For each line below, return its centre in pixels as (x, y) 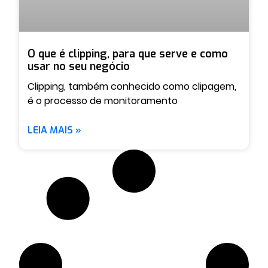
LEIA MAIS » (54, 130)
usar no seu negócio (79, 66)
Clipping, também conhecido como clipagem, (132, 86)
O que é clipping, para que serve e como (128, 54)
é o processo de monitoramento (103, 100)
